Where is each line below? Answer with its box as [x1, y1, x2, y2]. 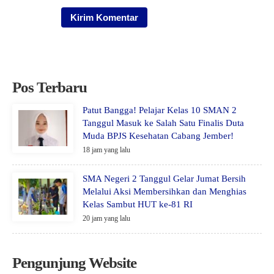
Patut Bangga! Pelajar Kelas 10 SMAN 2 [83, 105, 237, 115]
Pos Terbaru [12, 78, 87, 95]
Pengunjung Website [12, 254, 136, 271]
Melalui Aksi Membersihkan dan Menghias [83, 186, 246, 196]
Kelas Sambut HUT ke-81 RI [83, 199, 193, 209]
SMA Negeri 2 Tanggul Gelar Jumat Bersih [83, 173, 246, 183]
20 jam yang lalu [83, 213, 130, 223]
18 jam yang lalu [83, 145, 130, 154]
